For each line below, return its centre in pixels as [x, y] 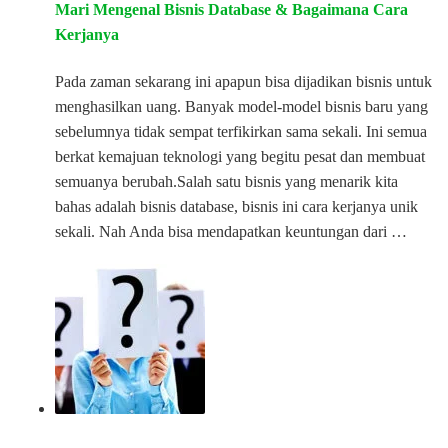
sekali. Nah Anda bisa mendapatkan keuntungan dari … [231, 231]
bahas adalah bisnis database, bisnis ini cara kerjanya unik [236, 206]
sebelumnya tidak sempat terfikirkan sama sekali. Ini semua [241, 131]
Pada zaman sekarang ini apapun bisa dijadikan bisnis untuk [243, 81]
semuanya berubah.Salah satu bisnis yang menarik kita [226, 181]
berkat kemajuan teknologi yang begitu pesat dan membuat [240, 156]
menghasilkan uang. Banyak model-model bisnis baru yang [241, 106]
